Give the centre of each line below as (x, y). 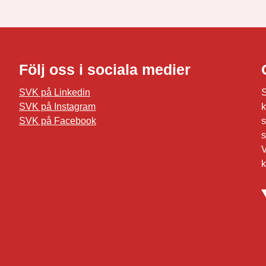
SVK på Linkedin (55, 92)
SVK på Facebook (58, 121)
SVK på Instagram (57, 106)
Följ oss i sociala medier (105, 69)
